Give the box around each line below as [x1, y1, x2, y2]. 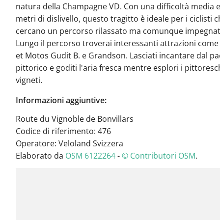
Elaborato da [16, 150, 65, 162]
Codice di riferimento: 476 [16, 126, 111, 137]
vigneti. [16, 75, 42, 86]
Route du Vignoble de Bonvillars [16, 113, 134, 125]
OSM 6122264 [65, 150, 115, 162]
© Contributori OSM [122, 150, 195, 162]
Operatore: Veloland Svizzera [16, 138, 123, 149]
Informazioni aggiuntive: [16, 95, 107, 106]
